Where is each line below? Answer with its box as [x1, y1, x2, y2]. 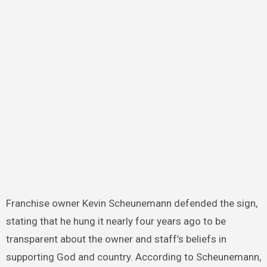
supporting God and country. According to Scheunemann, [5, 250, 261, 263]
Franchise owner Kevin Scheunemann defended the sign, [5, 197, 257, 209]
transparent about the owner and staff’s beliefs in [5, 232, 226, 245]
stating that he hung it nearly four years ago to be [5, 215, 226, 227]
